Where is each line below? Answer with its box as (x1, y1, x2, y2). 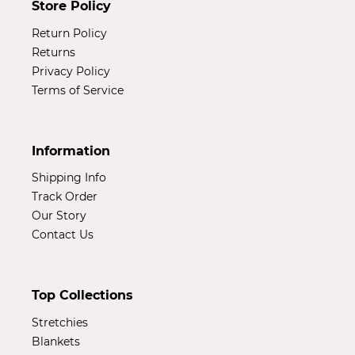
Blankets (32, 334, 80, 349)
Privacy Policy (32, 63, 110, 78)
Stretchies (32, 315, 88, 330)
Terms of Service (32, 82, 124, 97)
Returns (32, 44, 75, 59)
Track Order (32, 189, 97, 204)
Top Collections (32, 288, 133, 303)
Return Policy (32, 25, 107, 40)
